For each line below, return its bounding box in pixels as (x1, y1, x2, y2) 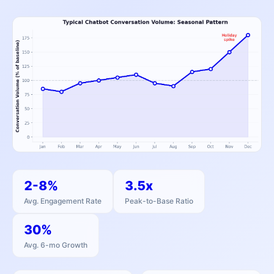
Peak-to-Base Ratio (125, 196, 193, 206)
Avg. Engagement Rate (24, 196, 102, 206)
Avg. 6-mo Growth (24, 240, 87, 250)
